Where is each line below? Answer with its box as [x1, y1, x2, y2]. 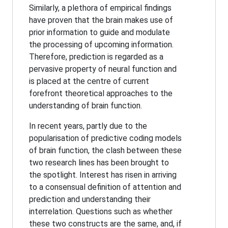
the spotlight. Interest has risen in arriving [29, 170, 177, 180]
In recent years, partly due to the [29, 121, 147, 131]
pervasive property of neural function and [29, 64, 177, 74]
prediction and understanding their [29, 194, 151, 205]
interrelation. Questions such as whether [29, 207, 173, 217]
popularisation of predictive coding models [29, 133, 182, 144]
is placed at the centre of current [29, 76, 149, 87]
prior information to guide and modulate [29, 27, 170, 38]
